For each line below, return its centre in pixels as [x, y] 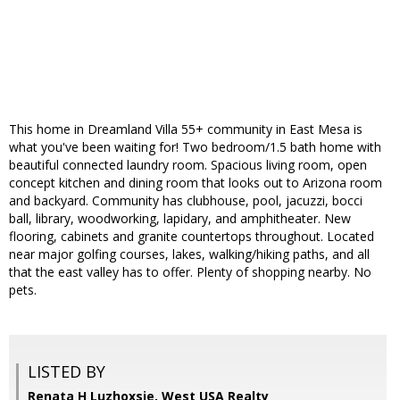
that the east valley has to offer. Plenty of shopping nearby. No [190, 272]
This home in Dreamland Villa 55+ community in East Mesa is [186, 129]
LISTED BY [67, 372]
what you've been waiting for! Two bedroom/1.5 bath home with [195, 147]
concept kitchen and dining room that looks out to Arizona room [196, 183]
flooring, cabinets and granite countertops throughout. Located [192, 237]
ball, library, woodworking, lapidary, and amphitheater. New [180, 219]
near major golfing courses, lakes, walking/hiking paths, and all [189, 254]
